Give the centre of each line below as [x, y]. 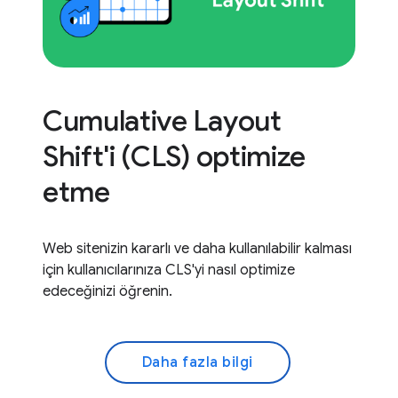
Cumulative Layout [162, 120]
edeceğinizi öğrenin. [107, 291]
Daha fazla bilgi [197, 362]
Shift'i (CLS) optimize [174, 156]
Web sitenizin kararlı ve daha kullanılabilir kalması [197, 248]
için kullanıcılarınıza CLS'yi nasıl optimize [169, 270]
